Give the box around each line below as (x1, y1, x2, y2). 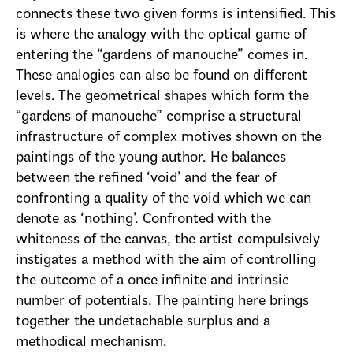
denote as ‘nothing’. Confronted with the (16, 210, 271, 229)
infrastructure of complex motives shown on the (16, 128, 321, 147)
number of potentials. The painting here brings (16, 292, 309, 311)
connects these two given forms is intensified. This (16, 6, 336, 24)
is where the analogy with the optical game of (16, 26, 307, 45)
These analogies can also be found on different (16, 67, 307, 86)
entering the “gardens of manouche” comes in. (16, 46, 308, 65)
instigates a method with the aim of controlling (16, 251, 316, 270)
